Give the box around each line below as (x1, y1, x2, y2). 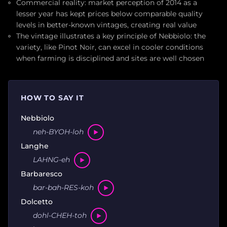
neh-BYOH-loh (33, 127, 84, 137)
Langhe (21, 141, 49, 150)
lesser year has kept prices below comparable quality (16, 9, 203, 18)
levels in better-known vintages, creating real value (16, 20, 197, 29)
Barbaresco (21, 169, 62, 178)
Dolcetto (21, 197, 53, 206)
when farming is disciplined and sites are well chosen (16, 54, 204, 62)
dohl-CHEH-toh (33, 211, 87, 220)
